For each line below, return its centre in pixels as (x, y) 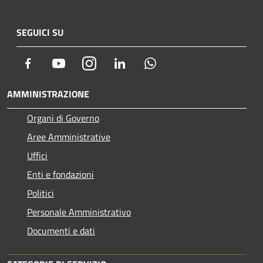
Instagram (116, 63)
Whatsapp (177, 63)
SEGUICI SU (40, 32)
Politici (41, 193)
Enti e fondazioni (60, 174)
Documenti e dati (61, 231)
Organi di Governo (63, 118)
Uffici (37, 156)
